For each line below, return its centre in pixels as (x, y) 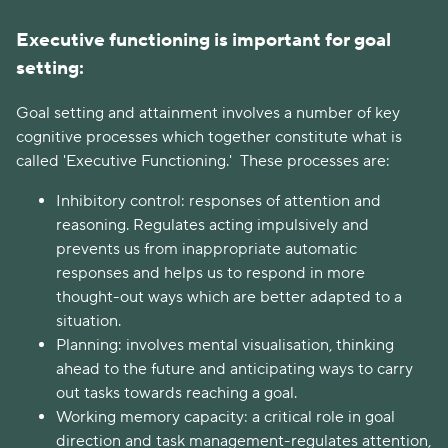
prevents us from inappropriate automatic (206, 248)
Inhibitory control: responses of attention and (218, 200)
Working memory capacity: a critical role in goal (225, 416)
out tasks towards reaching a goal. (176, 392)
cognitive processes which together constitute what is (209, 136)
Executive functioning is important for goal (203, 39)
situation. (90, 320)
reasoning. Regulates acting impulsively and (212, 224)
